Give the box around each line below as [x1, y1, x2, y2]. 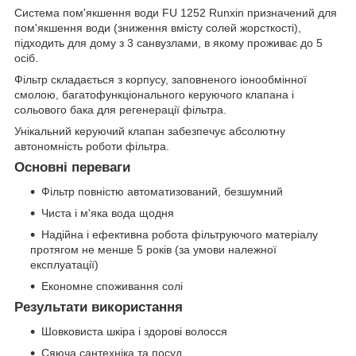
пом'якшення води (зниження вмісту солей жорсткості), [14, 21, 301, 35]
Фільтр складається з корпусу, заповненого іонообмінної [14, 73, 307, 87]
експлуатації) [30, 258, 99, 272]
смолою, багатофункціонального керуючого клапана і [14, 88, 294, 102]
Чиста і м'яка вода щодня [41, 207, 174, 220]
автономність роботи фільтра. [14, 140, 169, 153]
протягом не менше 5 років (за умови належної [30, 243, 277, 257]
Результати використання [14, 300, 183, 315]
